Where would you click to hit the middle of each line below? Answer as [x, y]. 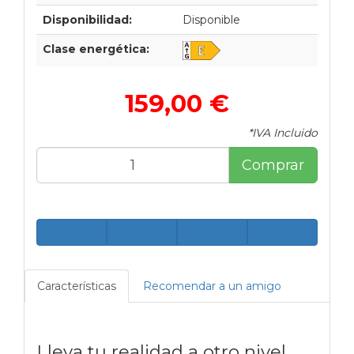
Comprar [273, 165]
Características [77, 286]
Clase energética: [96, 49]
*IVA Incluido [283, 132]
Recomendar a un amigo [212, 286]
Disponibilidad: [87, 19]
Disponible [211, 19]
